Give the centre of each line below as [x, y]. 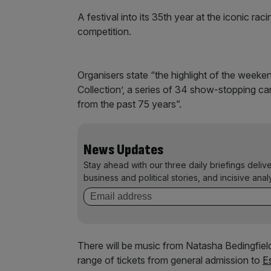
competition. [104, 31]
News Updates [123, 150]
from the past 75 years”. [129, 104]
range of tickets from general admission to [170, 260]
